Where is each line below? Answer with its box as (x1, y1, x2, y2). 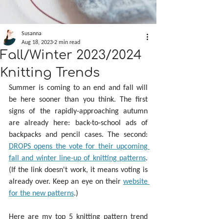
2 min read (54, 39, 80, 45)
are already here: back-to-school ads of (9, 118, 148, 127)
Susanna (22, 30, 42, 37)
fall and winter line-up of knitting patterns (9, 153, 146, 162)
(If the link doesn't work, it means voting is (9, 165, 148, 174)
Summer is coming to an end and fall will (9, 83, 148, 92)
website (123, 176, 148, 186)
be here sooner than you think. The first (9, 94, 148, 104)
